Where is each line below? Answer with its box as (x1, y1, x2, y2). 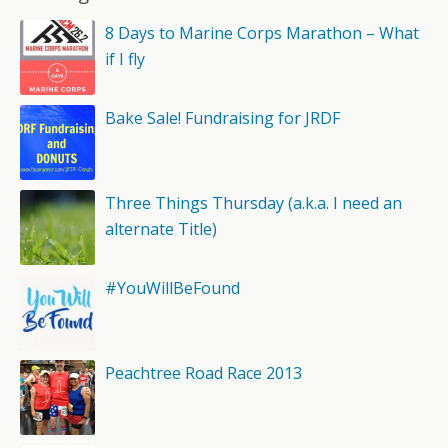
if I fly (105, 48, 145, 70)
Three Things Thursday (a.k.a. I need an (105, 192, 402, 214)
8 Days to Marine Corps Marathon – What (105, 22, 419, 44)
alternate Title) (105, 218, 217, 240)
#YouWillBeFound (105, 277, 240, 299)
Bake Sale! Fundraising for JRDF (105, 107, 340, 129)
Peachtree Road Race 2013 (105, 362, 302, 384)
